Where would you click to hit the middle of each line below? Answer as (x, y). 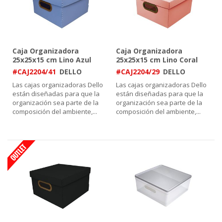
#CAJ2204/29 (138, 72)
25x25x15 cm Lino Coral (157, 60)
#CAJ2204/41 (34, 72)
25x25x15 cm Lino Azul (52, 60)
